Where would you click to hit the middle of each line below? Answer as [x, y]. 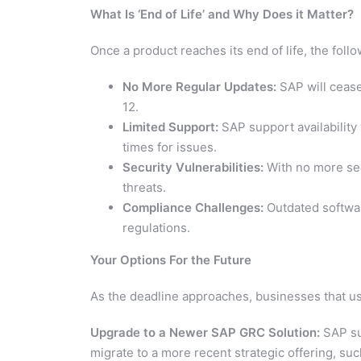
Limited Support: [170, 127]
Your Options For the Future [171, 259]
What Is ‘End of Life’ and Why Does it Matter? [222, 14]
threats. [144, 187]
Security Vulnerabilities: [193, 167]
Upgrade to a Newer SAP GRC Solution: [205, 332]
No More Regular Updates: [199, 86]
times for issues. [170, 147]
